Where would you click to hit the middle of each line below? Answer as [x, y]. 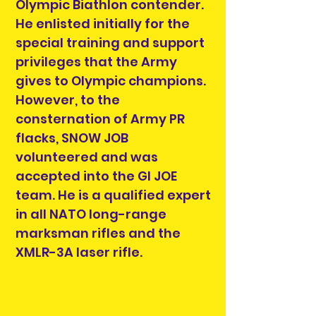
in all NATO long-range [91, 214]
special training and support [110, 43]
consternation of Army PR [100, 119]
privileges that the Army [96, 62]
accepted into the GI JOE [96, 176]
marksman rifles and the [98, 233]
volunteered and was [87, 157]
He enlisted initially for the [103, 24]
